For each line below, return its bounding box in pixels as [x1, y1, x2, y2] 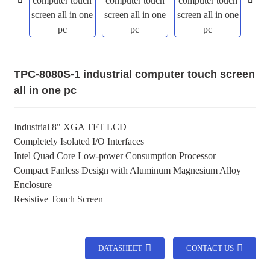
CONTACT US [186, 244, 234, 253]
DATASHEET [98, 244, 143, 253]
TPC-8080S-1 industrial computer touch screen [13, 68, 255, 80]
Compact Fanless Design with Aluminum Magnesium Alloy [13, 165, 241, 175]
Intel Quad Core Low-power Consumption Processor [13, 151, 216, 161]
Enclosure [13, 180, 52, 190]
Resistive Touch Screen [13, 194, 103, 204]
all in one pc [13, 84, 77, 96]
